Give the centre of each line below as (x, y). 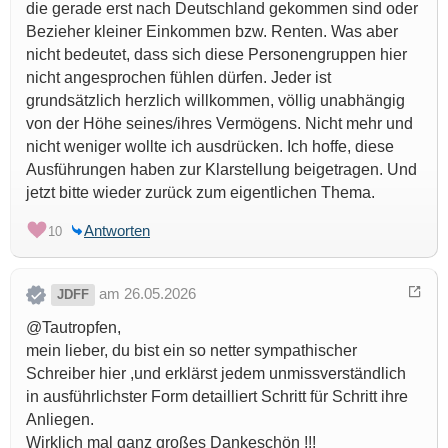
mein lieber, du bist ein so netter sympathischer (191, 351)
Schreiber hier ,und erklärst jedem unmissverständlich (216, 374)
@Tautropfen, (73, 328)
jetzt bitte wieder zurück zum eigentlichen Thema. (200, 193)
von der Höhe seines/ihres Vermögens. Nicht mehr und (219, 124)
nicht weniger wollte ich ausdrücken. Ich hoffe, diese (210, 147)
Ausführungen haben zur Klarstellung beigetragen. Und (221, 170)
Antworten (117, 231)
